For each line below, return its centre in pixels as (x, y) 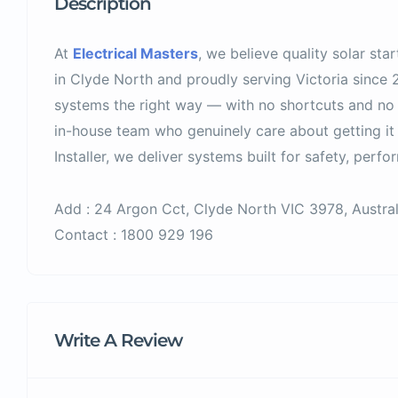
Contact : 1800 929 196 (134, 234)
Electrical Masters (135, 53)
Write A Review (118, 340)
